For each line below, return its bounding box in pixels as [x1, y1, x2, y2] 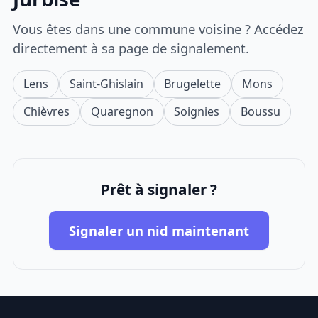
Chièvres [23, 103, 70, 119]
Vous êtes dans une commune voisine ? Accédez [13, 19, 305, 38]
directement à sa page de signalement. [13, 38, 250, 57]
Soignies [174, 103, 220, 119]
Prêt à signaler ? [101, 180, 217, 200]
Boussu [240, 103, 280, 119]
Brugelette [164, 75, 221, 92]
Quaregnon [90, 103, 153, 119]
